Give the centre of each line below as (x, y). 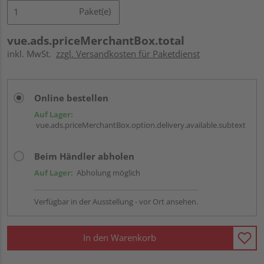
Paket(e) (95, 11)
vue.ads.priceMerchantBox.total (96, 40)
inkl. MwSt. (32, 53)
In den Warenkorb (120, 238)
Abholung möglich (107, 172)
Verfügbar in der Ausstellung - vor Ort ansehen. (116, 201)
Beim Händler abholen (84, 156)
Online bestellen (71, 98)
